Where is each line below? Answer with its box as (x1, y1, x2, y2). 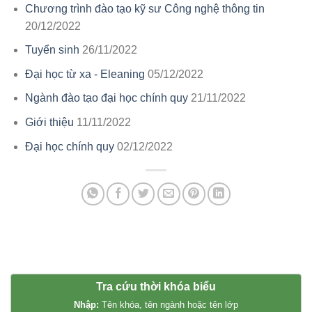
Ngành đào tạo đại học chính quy (24, 92, 188, 104)
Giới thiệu (24, 116, 74, 128)
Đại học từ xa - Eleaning (24, 68, 145, 80)
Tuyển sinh (24, 44, 79, 56)
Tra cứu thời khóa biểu (96, 280, 216, 292)
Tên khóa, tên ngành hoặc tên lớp (99, 299, 238, 310)
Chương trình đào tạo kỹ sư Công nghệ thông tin (24, 2, 265, 15)
